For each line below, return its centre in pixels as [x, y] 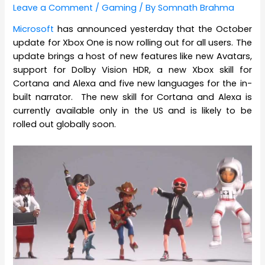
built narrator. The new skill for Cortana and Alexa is [132, 97]
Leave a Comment [53, 7]
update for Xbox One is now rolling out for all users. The [132, 43]
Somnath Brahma [196, 7]
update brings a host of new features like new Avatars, [132, 56]
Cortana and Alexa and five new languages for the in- [132, 84]
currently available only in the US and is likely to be [132, 111]
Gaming [119, 7]
